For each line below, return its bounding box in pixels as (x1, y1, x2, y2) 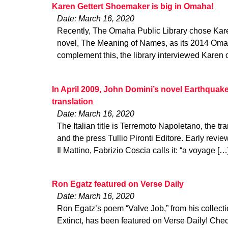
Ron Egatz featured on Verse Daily (52, 179, 184, 188)
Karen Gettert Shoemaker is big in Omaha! (52, 2, 214, 11)
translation (52, 97, 93, 106)
